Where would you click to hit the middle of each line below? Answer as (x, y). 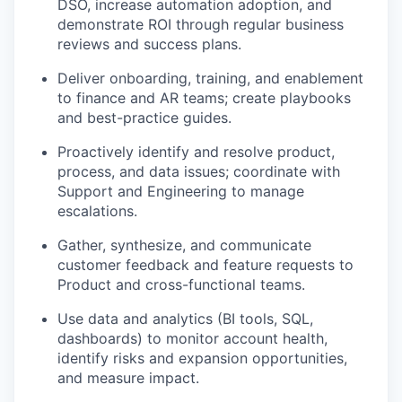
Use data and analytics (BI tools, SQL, (185, 319)
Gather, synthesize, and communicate (184, 245)
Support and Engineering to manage (181, 192)
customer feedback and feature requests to (205, 265)
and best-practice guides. (144, 118)
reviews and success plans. (149, 44)
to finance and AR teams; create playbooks (204, 98)
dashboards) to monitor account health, (192, 339)
